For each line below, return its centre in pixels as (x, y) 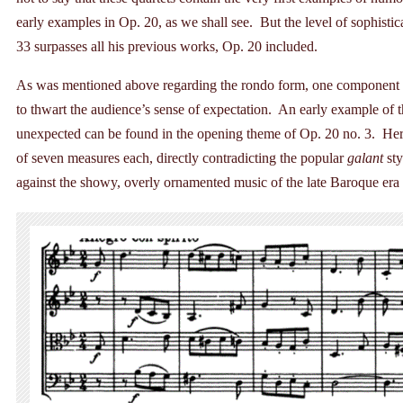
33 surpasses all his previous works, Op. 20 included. (167, 46)
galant (365, 158)
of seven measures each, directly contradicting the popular (182, 158)
